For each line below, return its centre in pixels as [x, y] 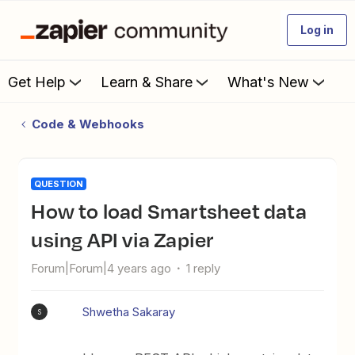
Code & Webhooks [88, 124]
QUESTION [59, 184]
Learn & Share [147, 82]
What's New [268, 82]
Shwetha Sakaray [129, 312]
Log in [317, 30]
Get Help [37, 82]
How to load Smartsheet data [38, 211]
